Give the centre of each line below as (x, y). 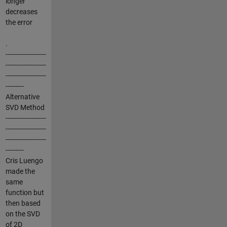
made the (20, 171)
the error (19, 22)
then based (23, 203)
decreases (21, 11)
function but (25, 192)
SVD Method (25, 107)
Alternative (22, 97)
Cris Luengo (24, 160)
